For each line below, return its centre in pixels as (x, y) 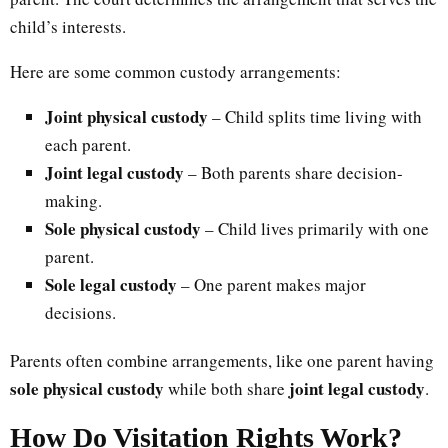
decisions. (80, 312)
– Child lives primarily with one (315, 228)
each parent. (88, 144)
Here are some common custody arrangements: (175, 71)
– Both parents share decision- (293, 172)
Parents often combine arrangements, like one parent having (222, 360)
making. (73, 200)
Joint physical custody (126, 116)
